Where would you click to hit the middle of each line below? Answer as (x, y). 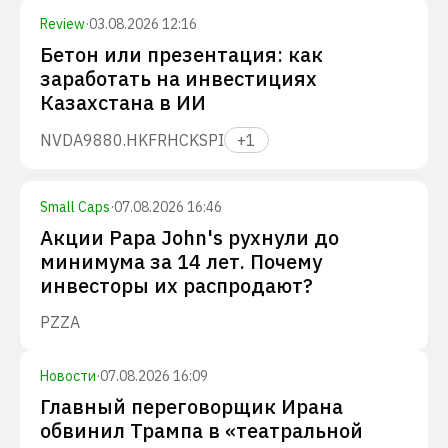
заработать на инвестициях (178, 78)
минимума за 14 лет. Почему (181, 261)
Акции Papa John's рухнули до (189, 237)
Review (62, 24)
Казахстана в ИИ (123, 102)
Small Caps (75, 207)
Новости (68, 376)
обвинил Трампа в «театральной (201, 430)
